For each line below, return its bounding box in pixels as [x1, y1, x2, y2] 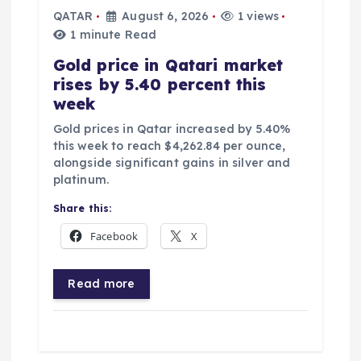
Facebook [90, 228, 139, 243]
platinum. [52, 172, 110, 187]
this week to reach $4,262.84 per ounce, [52, 138, 286, 153]
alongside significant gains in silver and [52, 155, 291, 170]
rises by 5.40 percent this [52, 74, 267, 94]
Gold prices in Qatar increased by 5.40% [52, 121, 291, 136]
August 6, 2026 [118, 8, 210, 23]
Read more [68, 276, 135, 292]
